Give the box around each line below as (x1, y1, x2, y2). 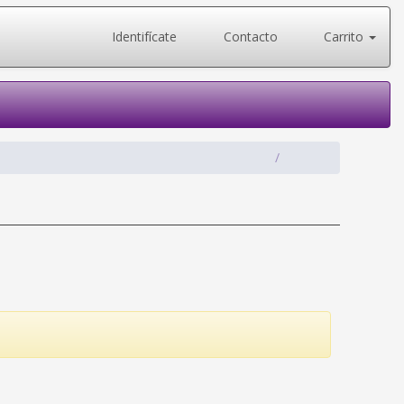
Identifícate (108, 28, 177, 45)
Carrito (320, 28, 367, 45)
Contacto (219, 28, 278, 45)
